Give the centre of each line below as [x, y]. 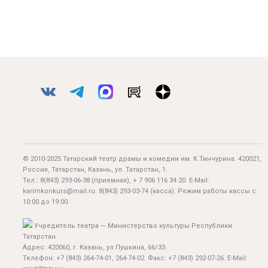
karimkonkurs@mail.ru [59, 191]
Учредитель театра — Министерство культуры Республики [132, 226]
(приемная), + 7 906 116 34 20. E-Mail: [150, 181]
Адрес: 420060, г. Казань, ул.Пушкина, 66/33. [95, 248]
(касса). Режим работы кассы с [202, 191]
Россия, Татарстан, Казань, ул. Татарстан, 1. [95, 170]
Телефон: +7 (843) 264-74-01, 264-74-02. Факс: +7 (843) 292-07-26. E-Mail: [135, 258]
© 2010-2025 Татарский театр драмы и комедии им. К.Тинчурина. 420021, [142, 159]
